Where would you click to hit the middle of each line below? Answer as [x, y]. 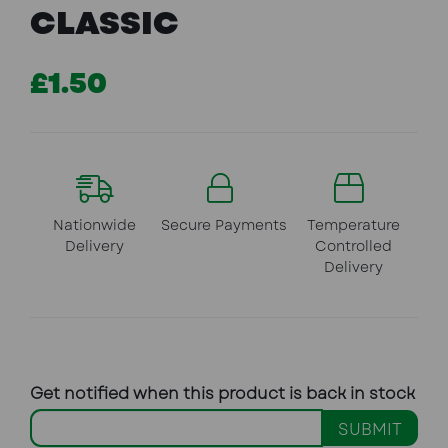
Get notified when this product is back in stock [222, 394]
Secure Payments [223, 225]
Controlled [353, 246]
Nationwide [94, 225]
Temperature [353, 225]
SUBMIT [370, 430]
